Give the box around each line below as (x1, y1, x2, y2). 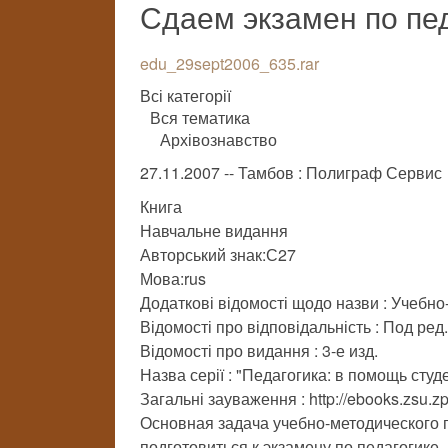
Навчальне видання (140, 219, 288, 242)
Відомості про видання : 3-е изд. (140, 339, 378, 362)
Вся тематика (150, 106, 250, 129)
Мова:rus (140, 267, 206, 290)
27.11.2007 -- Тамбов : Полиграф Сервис (140, 161, 442, 184)
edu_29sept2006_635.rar (140, 52, 319, 75)
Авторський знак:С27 (140, 243, 296, 266)
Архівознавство (160, 128, 277, 151)
